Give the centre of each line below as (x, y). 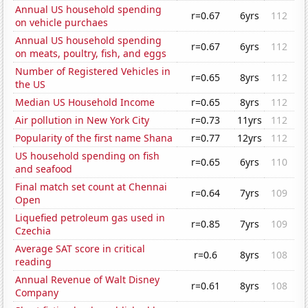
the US (31, 85)
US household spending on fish (88, 156)
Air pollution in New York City (82, 120)
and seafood (44, 169)
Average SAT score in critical (80, 249)
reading (34, 262)
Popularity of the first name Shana (94, 138)
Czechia (33, 231)
